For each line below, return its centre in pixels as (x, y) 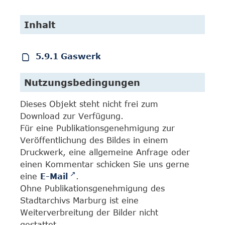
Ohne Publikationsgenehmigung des (92, 188)
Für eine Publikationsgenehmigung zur (97, 128)
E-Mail (54, 176)
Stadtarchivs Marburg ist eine (79, 200)
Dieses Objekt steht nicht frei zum (89, 104)
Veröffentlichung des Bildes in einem (94, 140)
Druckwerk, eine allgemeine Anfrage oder (105, 152)
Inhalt (40, 25)
